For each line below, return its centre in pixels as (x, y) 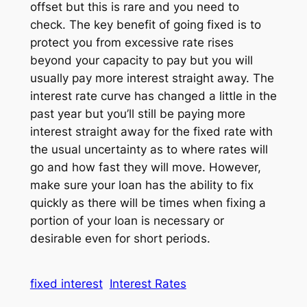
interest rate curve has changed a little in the (153, 96)
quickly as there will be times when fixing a (148, 203)
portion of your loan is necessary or (127, 221)
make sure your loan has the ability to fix (142, 185)
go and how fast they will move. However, (145, 168)
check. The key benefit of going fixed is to (145, 25)
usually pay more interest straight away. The (152, 78)
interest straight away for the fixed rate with (151, 132)
